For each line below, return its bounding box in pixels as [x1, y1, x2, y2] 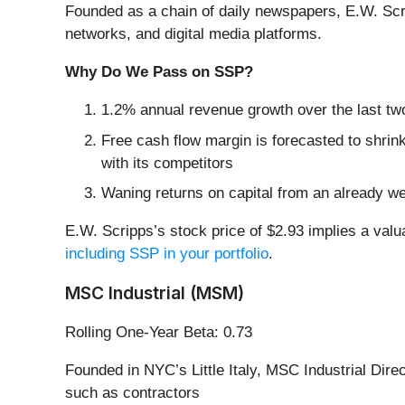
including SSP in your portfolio [65, 245, 268, 263]
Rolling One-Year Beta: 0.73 [65, 324, 252, 342]
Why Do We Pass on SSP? [65, 63, 253, 81]
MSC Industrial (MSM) [65, 282, 244, 305]
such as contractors [65, 384, 200, 402]
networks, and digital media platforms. [65, 25, 322, 43]
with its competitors [101, 154, 233, 172]
